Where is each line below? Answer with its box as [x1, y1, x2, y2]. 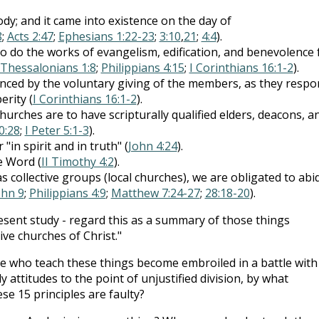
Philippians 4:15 [100, 59, 184, 75]
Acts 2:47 [6, 28, 53, 44]
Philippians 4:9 [28, 184, 106, 201]
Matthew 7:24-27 [110, 184, 200, 201]
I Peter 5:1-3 [24, 122, 89, 138]
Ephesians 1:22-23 [58, 28, 155, 44]
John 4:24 [127, 137, 177, 154]
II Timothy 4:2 [41, 153, 114, 169]
